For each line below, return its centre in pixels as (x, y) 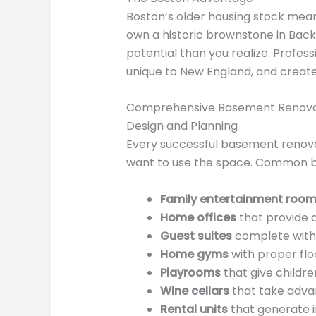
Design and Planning (182, 126)
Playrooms (190, 272)
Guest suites (196, 236)
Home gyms (194, 254)
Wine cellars (194, 291)
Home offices (198, 217)
